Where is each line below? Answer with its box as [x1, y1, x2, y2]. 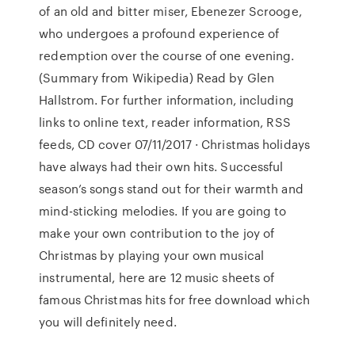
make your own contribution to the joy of [39, 224, 275, 242]
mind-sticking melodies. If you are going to [39, 202, 287, 219]
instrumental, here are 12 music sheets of [39, 269, 275, 286]
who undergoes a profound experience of [39, 25, 280, 42]
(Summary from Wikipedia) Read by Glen [39, 69, 274, 86]
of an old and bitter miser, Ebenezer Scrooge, [39, 2, 302, 20]
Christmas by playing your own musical [39, 246, 264, 264]
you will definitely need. [39, 313, 177, 330]
